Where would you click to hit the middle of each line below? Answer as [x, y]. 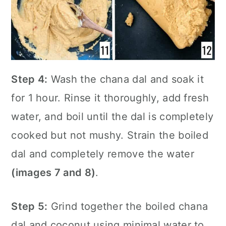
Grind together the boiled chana [128, 206]
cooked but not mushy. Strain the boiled [110, 135]
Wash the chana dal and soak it [126, 79]
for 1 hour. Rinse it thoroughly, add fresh [110, 98]
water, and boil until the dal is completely [112, 116]
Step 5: [30, 206]
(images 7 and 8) [53, 172]
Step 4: [30, 79]
